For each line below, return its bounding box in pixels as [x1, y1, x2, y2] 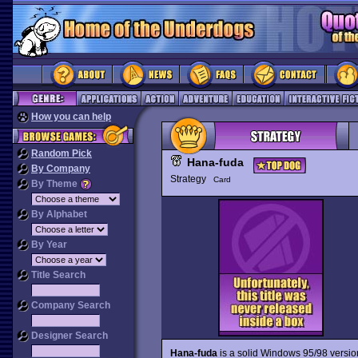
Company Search [29, 300, 110, 311]
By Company [31, 163, 90, 174]
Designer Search [29, 330, 108, 341]
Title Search [29, 269, 86, 280]
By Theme [29, 178, 80, 189]
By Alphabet [29, 209, 87, 220]
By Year [29, 239, 67, 250]
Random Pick [31, 148, 92, 159]
